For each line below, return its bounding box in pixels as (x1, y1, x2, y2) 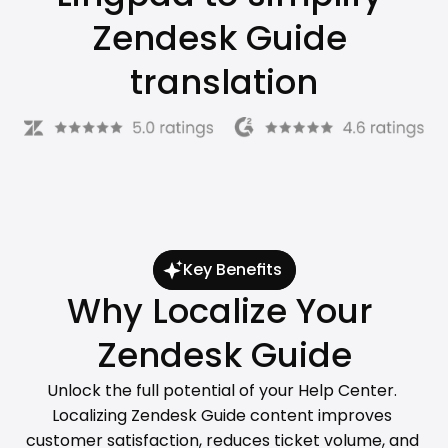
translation (130, 59, 318, 106)
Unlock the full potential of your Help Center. (47, 379, 397, 402)
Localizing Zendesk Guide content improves (52, 404, 392, 427)
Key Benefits (182, 258, 282, 281)
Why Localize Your (66, 288, 373, 335)
